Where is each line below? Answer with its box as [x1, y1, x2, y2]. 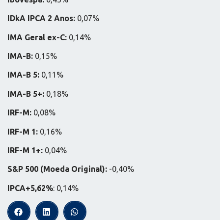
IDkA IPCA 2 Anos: [7, 14, 77, 23]
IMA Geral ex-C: [7, 32, 69, 42]
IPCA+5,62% [7, 183, 53, 192]
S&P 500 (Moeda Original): [7, 165, 109, 174]
